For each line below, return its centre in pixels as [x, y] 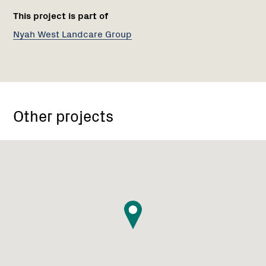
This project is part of [61, 15]
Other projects [63, 115]
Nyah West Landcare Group [72, 34]
